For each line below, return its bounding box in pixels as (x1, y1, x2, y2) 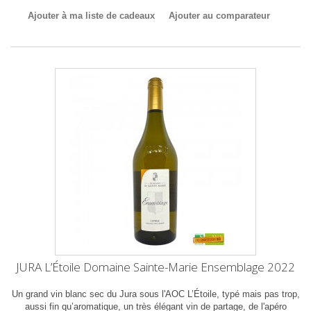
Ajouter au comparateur (168, 10, 270, 21)
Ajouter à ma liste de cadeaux (27, 10, 155, 21)
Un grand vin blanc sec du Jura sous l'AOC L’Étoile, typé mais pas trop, (11, 289, 300, 299)
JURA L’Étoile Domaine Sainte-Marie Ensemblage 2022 (16, 259, 295, 275)
